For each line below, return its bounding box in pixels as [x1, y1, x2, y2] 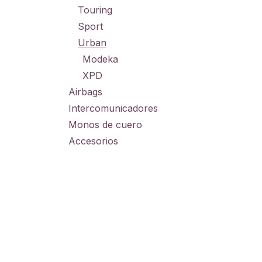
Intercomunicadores [68, 102, 158, 114]
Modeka [82, 53, 118, 65]
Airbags [68, 86, 102, 98]
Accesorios [68, 135, 118, 147]
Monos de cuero [68, 119, 142, 130]
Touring [78, 4, 112, 16]
